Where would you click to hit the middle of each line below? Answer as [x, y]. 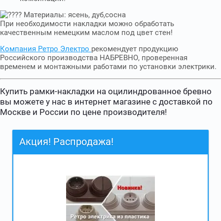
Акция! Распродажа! [66, 142]
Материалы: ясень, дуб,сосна [74, 15]
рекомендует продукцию [135, 49]
